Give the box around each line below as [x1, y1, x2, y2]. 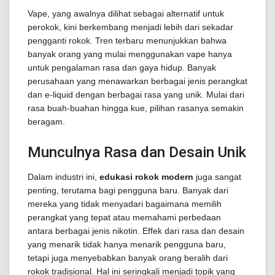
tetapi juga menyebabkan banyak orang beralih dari [28, 253, 228, 263]
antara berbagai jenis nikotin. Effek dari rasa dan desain [28, 226, 244, 236]
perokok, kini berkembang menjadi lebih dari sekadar [28, 22, 233, 32]
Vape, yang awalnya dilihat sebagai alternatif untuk [28, 9, 224, 18]
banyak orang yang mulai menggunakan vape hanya [28, 49, 232, 59]
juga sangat [193, 172, 241, 182]
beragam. [28, 117, 65, 126]
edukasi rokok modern [99, 172, 193, 182]
